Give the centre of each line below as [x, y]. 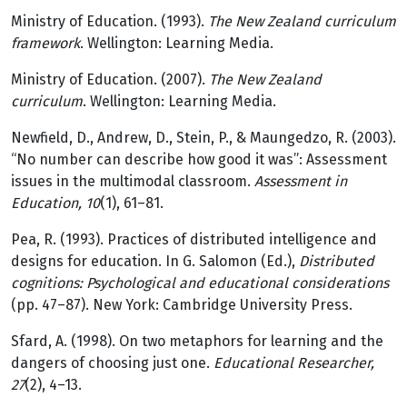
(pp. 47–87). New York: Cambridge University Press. [182, 305]
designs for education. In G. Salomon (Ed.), [155, 261]
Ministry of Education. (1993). [109, 21]
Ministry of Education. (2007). [110, 79]
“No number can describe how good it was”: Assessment [199, 159]
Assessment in [301, 181]
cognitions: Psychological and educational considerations [200, 283]
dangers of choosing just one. [112, 363]
